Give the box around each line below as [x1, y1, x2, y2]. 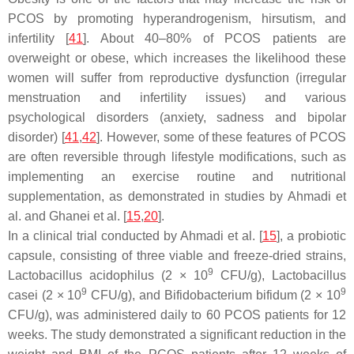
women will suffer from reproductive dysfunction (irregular [8, 70, 346, 85]
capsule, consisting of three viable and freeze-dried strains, [8, 248, 346, 262]
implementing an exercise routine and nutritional [8, 169, 346, 183]
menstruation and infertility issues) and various [8, 90, 346, 104]
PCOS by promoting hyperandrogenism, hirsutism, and [8, 11, 346, 25]
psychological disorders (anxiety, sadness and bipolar [8, 110, 346, 124]
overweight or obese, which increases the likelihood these [8, 51, 346, 65]
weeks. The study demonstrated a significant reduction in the [8, 327, 346, 341]
